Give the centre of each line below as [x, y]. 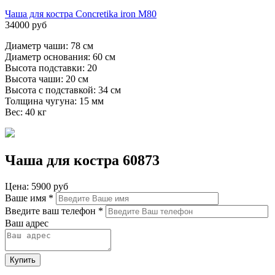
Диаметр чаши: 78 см [49, 45]
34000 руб [26, 25]
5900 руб [50, 186]
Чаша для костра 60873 [82, 160]
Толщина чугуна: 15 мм [54, 101]
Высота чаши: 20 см [47, 79]
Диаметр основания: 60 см [60, 56]
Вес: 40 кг [26, 112]
